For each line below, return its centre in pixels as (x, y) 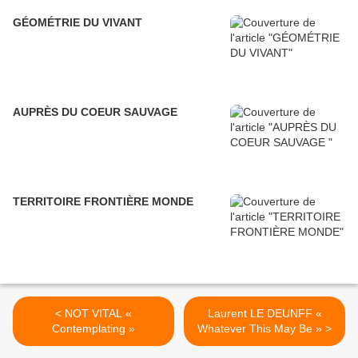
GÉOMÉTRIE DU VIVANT (78, 23)
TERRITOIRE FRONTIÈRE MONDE (103, 202)
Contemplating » (93, 329)
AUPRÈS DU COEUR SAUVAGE (95, 112)
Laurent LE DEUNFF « (265, 314)
